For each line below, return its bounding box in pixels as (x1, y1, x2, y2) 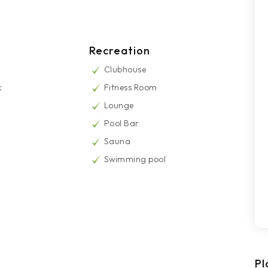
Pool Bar (103, 118, 139, 129)
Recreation (89, 44, 150, 58)
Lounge (103, 100, 134, 111)
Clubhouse (103, 64, 147, 75)
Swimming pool (103, 154, 166, 165)
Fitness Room (103, 82, 157, 93)
